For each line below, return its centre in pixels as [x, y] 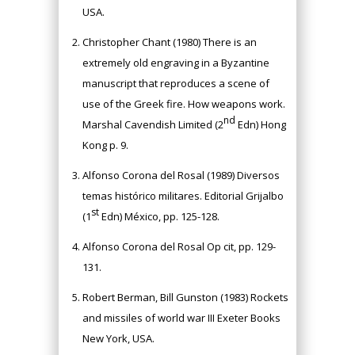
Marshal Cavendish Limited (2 [153, 124]
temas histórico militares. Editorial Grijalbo [183, 196]
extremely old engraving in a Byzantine [176, 63]
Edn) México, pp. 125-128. [159, 216]
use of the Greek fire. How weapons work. [184, 104]
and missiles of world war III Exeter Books [181, 318]
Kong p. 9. [105, 145]
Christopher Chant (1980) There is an [170, 42]
